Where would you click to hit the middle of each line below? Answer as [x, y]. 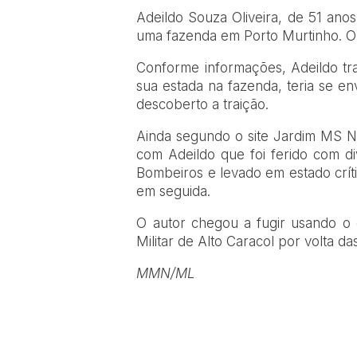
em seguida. [174, 192]
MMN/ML [166, 274]
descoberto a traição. [203, 105]
